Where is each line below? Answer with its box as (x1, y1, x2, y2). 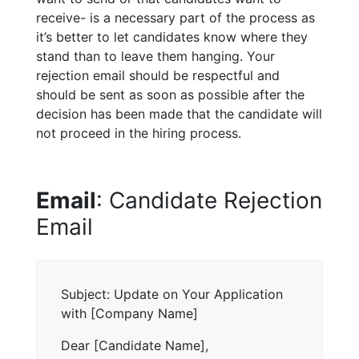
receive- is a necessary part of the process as (36, 9, 315, 26)
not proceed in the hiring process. (36, 124, 245, 141)
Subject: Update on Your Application (61, 285, 283, 302)
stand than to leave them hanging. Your (36, 47, 275, 64)
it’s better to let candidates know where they (36, 28, 308, 45)
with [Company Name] (61, 305, 198, 321)
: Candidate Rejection (96, 186, 322, 214)
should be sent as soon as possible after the (36, 86, 305, 103)
